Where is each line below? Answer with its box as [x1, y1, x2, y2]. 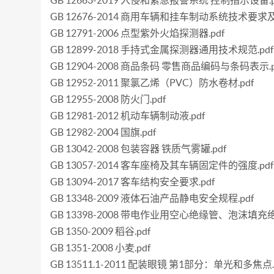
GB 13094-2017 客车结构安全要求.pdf [50, 176, 215, 187]
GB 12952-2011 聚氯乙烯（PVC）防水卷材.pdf [50, 77, 254, 88]
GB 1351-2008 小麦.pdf [50, 242, 151, 253]
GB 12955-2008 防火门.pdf [50, 94, 166, 105]
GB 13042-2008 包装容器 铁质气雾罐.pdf [50, 143, 227, 154]
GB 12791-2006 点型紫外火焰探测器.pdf [50, 28, 225, 39]
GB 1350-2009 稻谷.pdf [50, 226, 151, 237]
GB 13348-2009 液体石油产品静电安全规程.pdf [50, 193, 254, 204]
